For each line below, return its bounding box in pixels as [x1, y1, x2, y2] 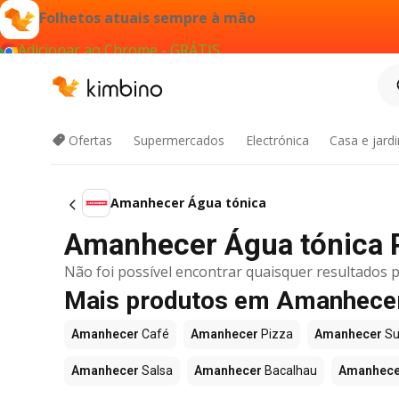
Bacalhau [262, 363, 317, 378]
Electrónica [245, 132, 309, 149]
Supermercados [133, 132, 224, 149]
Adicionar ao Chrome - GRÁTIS [18, 40, 220, 60]
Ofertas [69, 132, 112, 149]
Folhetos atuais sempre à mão [39, 8, 256, 28]
